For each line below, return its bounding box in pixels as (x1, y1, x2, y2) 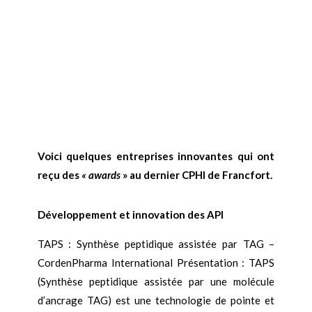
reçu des (37, 169, 81, 182)
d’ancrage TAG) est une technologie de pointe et (37, 294, 275, 307)
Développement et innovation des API (37, 208, 224, 221)
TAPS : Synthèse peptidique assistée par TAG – (37, 237, 275, 251)
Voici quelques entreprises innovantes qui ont (37, 150, 275, 163)
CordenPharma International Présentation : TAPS (37, 256, 275, 270)
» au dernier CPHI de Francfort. (120, 169, 272, 182)
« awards (81, 169, 120, 182)
